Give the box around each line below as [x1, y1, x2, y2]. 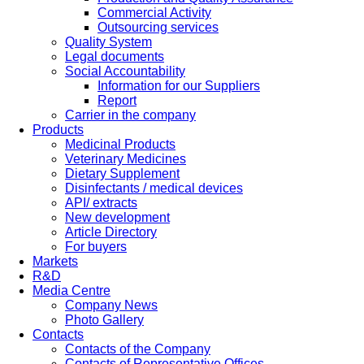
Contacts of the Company [65, 342, 210, 356]
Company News [65, 298, 158, 312]
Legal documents [65, 50, 164, 63]
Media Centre [32, 284, 110, 297]
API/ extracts [65, 196, 137, 210]
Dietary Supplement [65, 167, 180, 180]
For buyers [65, 240, 127, 253]
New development [65, 210, 170, 224]
